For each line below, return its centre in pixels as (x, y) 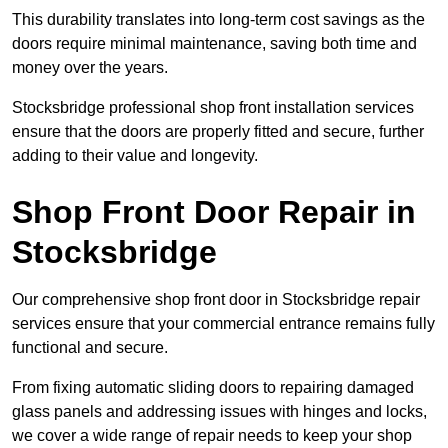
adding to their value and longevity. (135, 155)
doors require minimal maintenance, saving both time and (214, 43)
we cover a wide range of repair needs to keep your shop (212, 435)
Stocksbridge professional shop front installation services (213, 107)
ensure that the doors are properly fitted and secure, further (218, 131)
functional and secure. (90, 347)
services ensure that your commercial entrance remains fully (223, 323)
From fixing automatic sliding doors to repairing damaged (213, 387)
